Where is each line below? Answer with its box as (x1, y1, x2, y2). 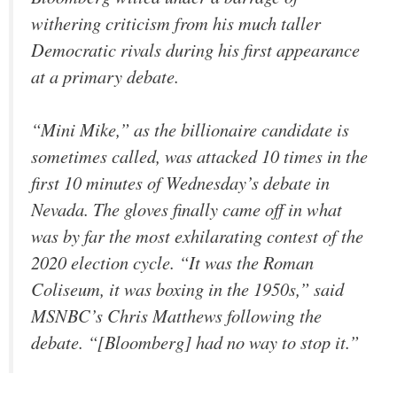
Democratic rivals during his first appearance (31, 36, 360, 62)
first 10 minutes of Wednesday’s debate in (31, 170, 330, 196)
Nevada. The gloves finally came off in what (31, 197, 342, 222)
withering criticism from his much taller (31, 10, 321, 35)
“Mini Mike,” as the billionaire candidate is (31, 117, 349, 143)
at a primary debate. (31, 63, 179, 89)
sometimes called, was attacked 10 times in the (31, 144, 368, 169)
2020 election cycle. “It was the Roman (31, 250, 314, 276)
